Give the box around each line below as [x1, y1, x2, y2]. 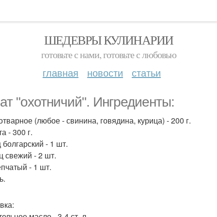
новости [87, 65, 123, 79]
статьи [132, 65, 161, 79]
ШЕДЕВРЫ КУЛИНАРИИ [44, 31, 173, 48]
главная [43, 65, 78, 79]
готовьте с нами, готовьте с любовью [41, 48, 176, 61]
